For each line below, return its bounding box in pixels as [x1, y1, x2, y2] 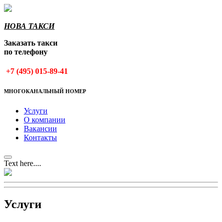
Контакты [24, 133, 57, 142]
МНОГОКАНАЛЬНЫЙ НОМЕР [4, 88, 86, 95]
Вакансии [24, 124, 57, 133]
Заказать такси [4, 39, 57, 47]
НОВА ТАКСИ [4, 22, 55, 30]
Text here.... [4, 159, 41, 168]
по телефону [4, 48, 48, 56]
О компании [24, 115, 65, 124]
